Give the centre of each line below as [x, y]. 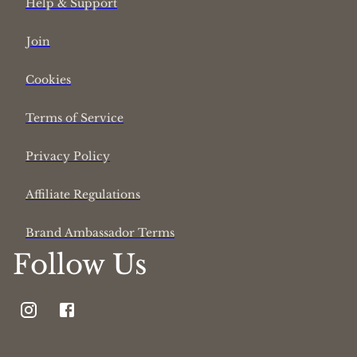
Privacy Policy [68, 157]
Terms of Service [75, 118]
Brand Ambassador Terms [100, 233]
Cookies [48, 80]
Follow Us [80, 265]
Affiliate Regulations [83, 195]
